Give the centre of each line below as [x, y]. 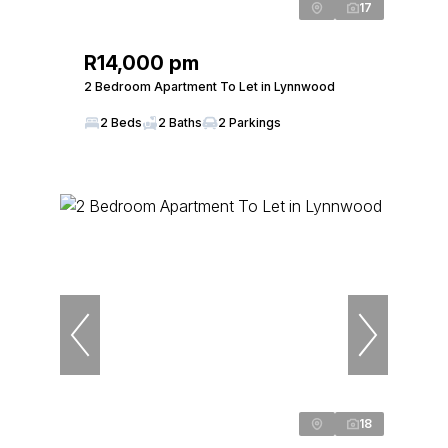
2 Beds [121, 122]
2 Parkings [249, 122]
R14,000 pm [141, 63]
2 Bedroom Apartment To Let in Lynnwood [209, 86]
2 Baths [180, 122]
